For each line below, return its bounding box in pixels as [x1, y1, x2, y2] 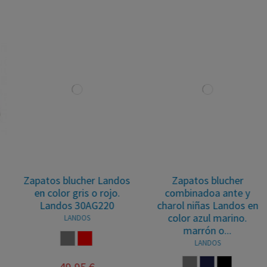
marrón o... [175, 223, 223, 237]
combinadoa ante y [156, 186, 241, 200]
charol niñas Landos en [148, 198, 250, 212]
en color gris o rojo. [25, 186, 111, 200]
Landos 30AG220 [31, 198, 105, 212]
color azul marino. [159, 211, 238, 225]
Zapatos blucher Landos [15, 173, 122, 187]
